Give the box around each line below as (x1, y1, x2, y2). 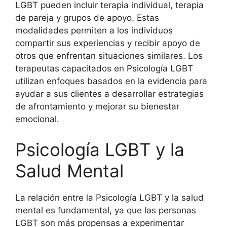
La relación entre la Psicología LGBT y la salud (15, 192, 204, 203)
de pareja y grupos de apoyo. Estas (15, 13, 159, 23)
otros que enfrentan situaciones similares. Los (15, 51, 203, 61)
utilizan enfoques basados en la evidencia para (15, 76, 207, 86)
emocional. (15, 114, 59, 124)
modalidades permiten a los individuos (15, 25, 173, 35)
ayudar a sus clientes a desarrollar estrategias (15, 89, 204, 99)
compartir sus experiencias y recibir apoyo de (15, 38, 200, 48)
